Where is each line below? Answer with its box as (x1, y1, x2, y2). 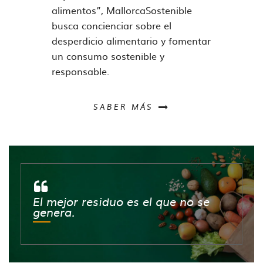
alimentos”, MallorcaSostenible (52, 3, 193, 17)
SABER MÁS (93, 103, 154, 112)
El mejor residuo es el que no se (33, 197, 210, 208)
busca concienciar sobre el (52, 18, 172, 32)
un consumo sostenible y (52, 49, 165, 63)
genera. (33, 207, 75, 219)
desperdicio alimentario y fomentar (52, 33, 211, 48)
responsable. (52, 64, 110, 78)
